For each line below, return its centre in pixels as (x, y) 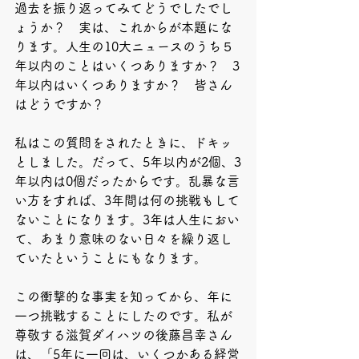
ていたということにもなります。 (111, 258)
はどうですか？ (66, 104)
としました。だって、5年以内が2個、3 (128, 162)
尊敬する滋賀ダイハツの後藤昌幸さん (123, 335)
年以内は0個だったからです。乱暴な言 (127, 181)
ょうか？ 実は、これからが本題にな (123, 27)
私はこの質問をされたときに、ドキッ (123, 143)
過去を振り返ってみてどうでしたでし (123, 8)
